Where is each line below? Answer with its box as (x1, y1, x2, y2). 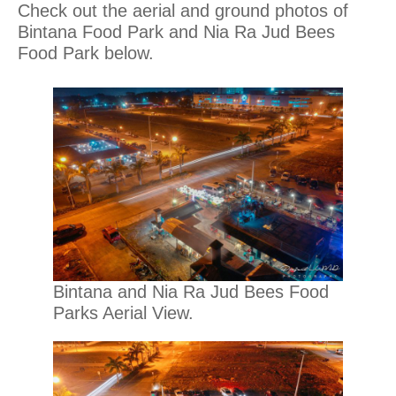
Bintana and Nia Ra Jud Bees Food (53, 281, 329, 301)
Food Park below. (18, 43, 154, 64)
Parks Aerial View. (53, 302, 194, 323)
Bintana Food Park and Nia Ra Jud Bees (18, 22, 335, 42)
